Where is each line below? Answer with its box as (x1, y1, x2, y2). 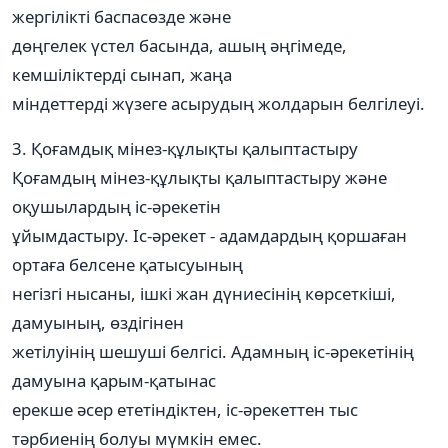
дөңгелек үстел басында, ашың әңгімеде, (12, 33, 347, 57)
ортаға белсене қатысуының (12, 252, 243, 276)
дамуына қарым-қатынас (12, 368, 216, 392)
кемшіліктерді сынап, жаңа (12, 62, 232, 86)
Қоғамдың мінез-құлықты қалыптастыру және (12, 165, 387, 189)
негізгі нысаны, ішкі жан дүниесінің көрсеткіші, (12, 281, 396, 305)
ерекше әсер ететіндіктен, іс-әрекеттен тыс (12, 397, 358, 421)
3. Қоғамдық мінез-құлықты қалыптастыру (12, 136, 358, 160)
